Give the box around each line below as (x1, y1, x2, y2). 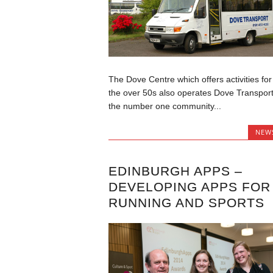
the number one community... (108, 101, 221, 111)
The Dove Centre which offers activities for (108, 74, 272, 84)
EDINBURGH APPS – (108, 163, 243, 178)
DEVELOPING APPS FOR (108, 179, 271, 194)
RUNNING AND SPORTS (108, 195, 264, 210)
